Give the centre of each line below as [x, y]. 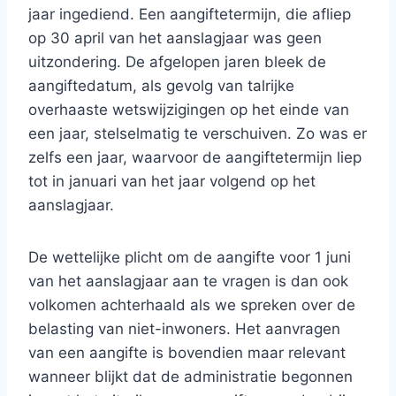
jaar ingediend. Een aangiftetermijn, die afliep [190, 14]
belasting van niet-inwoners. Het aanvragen [184, 329]
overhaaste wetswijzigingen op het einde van [189, 110]
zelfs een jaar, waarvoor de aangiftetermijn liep [195, 157]
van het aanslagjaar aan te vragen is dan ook [188, 281]
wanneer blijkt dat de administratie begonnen [190, 377]
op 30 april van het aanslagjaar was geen [175, 38]
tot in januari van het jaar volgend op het [172, 181]
